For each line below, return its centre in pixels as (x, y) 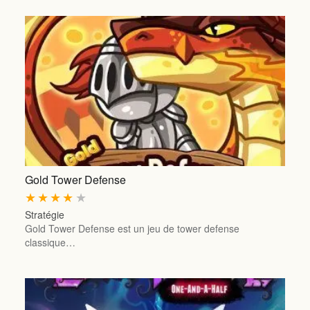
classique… (50, 243)
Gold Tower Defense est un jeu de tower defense (132, 229)
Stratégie (44, 215)
